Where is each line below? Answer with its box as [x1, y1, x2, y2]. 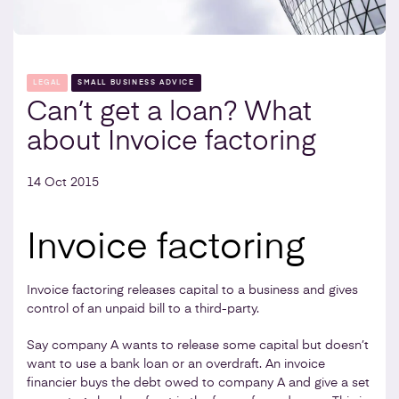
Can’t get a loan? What [27, 99, 312, 126]
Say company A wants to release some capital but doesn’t [27, 338, 369, 352]
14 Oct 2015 [27, 175, 99, 189]
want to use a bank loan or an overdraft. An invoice [27, 357, 325, 370]
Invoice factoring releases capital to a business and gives [27, 283, 358, 297]
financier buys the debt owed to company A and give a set [27, 376, 370, 389]
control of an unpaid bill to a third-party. [27, 302, 259, 315]
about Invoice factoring [27, 128, 316, 156]
